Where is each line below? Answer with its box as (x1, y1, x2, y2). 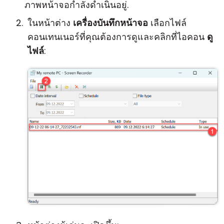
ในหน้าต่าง (27, 16, 73, 29)
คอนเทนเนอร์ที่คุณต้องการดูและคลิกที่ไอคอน (27, 30, 207, 43)
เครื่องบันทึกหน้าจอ (73, 16, 148, 29)
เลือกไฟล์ (148, 16, 186, 29)
